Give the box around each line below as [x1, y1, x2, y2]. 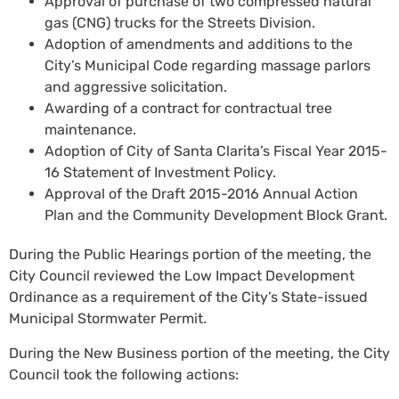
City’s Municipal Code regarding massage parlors [45, 57, 370, 75]
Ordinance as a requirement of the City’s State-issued [9, 289, 368, 306]
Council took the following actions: [9, 365, 239, 383]
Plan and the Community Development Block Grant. [45, 207, 387, 224]
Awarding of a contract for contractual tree [45, 100, 332, 118]
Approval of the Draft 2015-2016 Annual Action [45, 185, 358, 203]
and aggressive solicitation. [45, 78, 231, 96]
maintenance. [45, 121, 136, 139]
